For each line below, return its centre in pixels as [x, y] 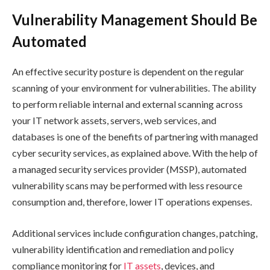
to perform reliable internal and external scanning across [127, 104]
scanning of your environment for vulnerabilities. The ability [134, 88]
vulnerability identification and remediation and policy [123, 249]
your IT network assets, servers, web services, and [114, 121]
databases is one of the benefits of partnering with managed [135, 137]
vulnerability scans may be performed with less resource [127, 186]
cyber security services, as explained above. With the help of [135, 153]
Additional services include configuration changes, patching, [135, 233]
